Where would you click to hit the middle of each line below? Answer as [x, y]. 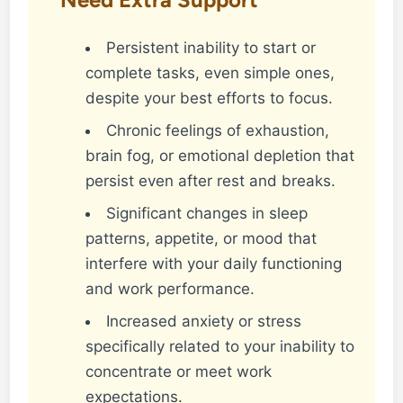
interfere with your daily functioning [214, 263]
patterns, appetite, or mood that [201, 238]
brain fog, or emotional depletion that [220, 155]
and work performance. [170, 288]
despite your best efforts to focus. [210, 98]
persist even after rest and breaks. [211, 180]
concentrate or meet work [179, 371]
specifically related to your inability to [220, 346]
